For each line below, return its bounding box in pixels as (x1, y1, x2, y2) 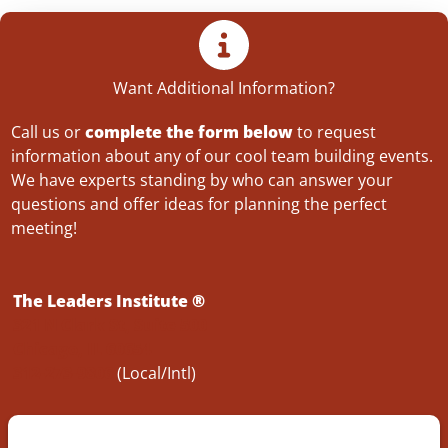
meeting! (11, 215, 77, 239)
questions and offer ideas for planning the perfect (11, 191, 387, 215)
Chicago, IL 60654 (13, 336, 151, 360)
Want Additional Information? (113, 76, 335, 100)
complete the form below (85, 119, 293, 143)
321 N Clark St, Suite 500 (13, 312, 207, 336)
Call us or (11, 119, 85, 143)
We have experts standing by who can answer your (11, 167, 393, 191)
